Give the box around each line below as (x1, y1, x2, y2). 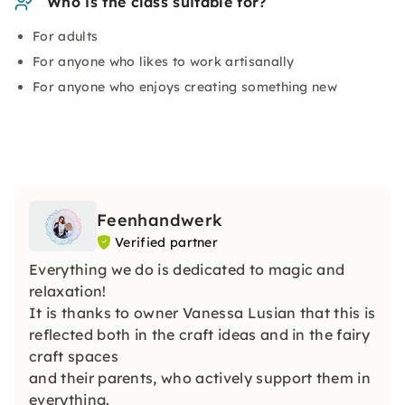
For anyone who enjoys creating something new (33, 79, 338, 95)
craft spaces (29, 347, 118, 365)
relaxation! (29, 282, 107, 300)
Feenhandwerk (97, 210, 223, 231)
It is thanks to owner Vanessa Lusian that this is (29, 304, 376, 322)
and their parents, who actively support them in (29, 369, 372, 387)
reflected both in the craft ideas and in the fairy (29, 325, 370, 344)
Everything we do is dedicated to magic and (29, 260, 345, 278)
